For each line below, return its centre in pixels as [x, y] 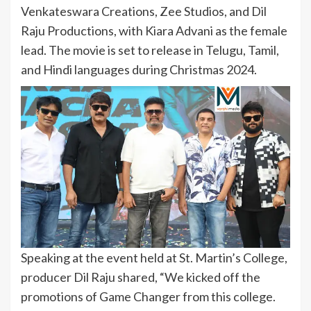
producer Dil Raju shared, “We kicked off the [141, 277]
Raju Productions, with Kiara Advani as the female [154, 30]
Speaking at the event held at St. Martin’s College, [154, 257]
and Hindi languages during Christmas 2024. [139, 69]
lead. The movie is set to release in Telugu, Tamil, [150, 50]
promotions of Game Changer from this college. [148, 296]
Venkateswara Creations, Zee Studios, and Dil [144, 11]
